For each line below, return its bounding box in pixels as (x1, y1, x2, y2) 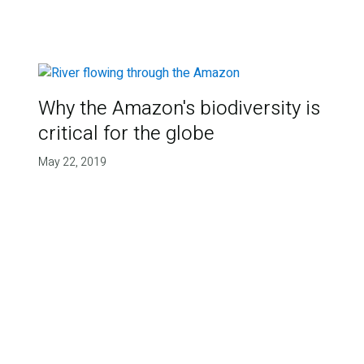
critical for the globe (37, 119, 214, 148)
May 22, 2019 (37, 153, 106, 171)
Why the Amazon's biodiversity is (37, 93, 320, 123)
